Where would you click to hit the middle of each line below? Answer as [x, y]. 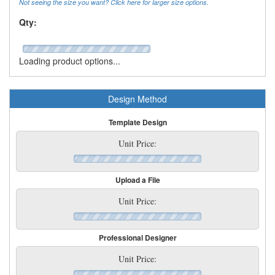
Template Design [137, 122]
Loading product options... [70, 60]
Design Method [137, 99]
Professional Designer [137, 237]
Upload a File [137, 180]
